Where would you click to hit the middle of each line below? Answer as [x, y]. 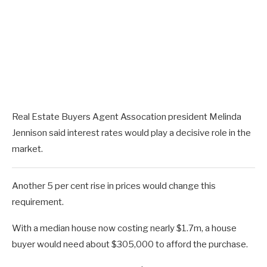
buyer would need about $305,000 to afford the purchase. [130, 245]
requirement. [38, 202]
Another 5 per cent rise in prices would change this [114, 186]
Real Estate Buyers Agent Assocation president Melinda [127, 117]
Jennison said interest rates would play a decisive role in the [131, 133]
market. [27, 149]
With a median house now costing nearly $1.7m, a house [124, 229]
